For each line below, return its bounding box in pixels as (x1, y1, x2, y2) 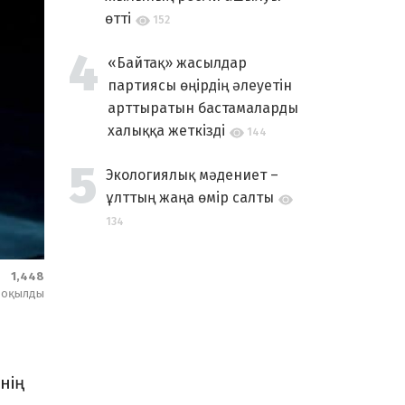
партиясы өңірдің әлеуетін (108, 77, 292, 94)
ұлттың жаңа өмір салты (106, 189, 274, 206)
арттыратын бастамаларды (108, 99, 298, 117)
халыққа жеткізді (108, 122, 225, 139)
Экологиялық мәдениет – (106, 166, 278, 184)
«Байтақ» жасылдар (108, 54, 247, 71)
